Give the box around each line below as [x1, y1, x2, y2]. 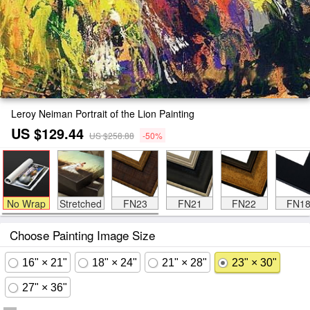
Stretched [60, 197, 102, 210]
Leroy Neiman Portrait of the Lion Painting [11, 107, 194, 120]
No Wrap [6, 197, 46, 210]
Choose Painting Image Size [10, 226, 155, 244]
